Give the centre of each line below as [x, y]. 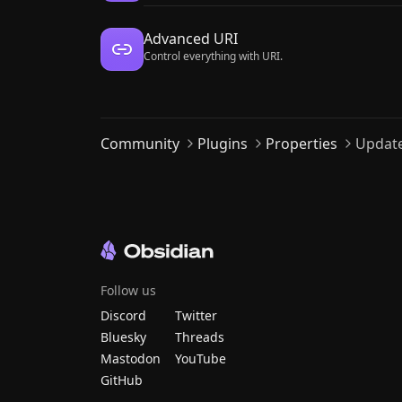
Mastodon [131, 358]
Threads [200, 337]
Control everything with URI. [213, 56]
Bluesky [123, 337]
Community [140, 144]
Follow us [128, 290]
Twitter [196, 315]
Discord [123, 315]
